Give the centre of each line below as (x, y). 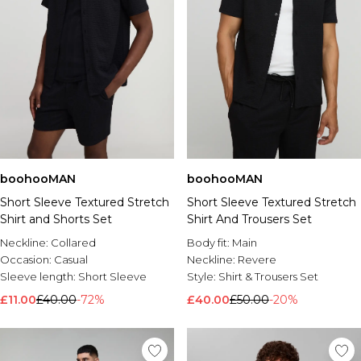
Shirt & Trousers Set (268, 276)
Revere (257, 259)
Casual (71, 259)
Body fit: (210, 243)
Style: (203, 276)
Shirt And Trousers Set (249, 219)
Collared (73, 243)
